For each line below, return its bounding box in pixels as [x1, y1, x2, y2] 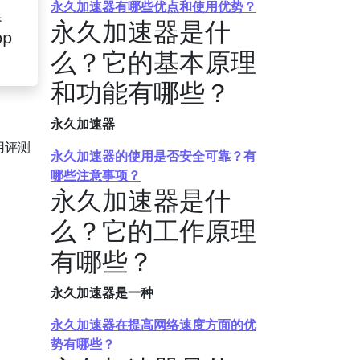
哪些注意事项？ [51, 166, 141, 184]
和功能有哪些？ [51, 75, 231, 109]
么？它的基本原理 [51, 44, 256, 79]
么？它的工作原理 [51, 213, 256, 247]
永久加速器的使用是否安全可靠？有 [51, 147, 256, 165]
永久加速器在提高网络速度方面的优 [51, 316, 256, 333]
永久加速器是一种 [51, 284, 153, 301]
